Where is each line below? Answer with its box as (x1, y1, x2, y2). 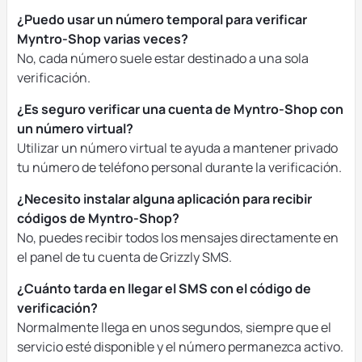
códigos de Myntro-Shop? (17, 209, 179, 227)
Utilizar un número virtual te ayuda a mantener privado (17, 139, 338, 157)
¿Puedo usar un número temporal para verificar (17, 11, 307, 28)
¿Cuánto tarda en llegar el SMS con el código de (17, 280, 311, 297)
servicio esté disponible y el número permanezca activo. (17, 338, 343, 356)
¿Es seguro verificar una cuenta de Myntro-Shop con (17, 100, 343, 118)
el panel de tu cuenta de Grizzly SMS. (17, 248, 232, 266)
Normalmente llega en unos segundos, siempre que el (17, 318, 331, 336)
